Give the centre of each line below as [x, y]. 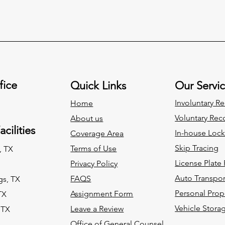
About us [87, 118]
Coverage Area [97, 133]
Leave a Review [97, 208]
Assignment [91, 193]
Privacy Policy [94, 163]
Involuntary [194, 102]
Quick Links [98, 85]
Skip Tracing [197, 148]
